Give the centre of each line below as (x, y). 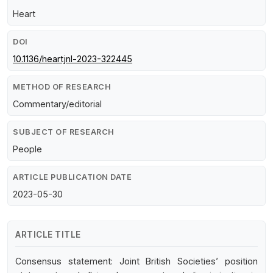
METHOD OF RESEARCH (62, 87)
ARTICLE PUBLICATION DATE (72, 177)
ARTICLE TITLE (48, 234)
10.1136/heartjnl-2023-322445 (73, 58)
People (27, 149)
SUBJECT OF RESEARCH (64, 132)
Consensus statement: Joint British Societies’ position (136, 261)
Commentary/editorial (57, 104)
